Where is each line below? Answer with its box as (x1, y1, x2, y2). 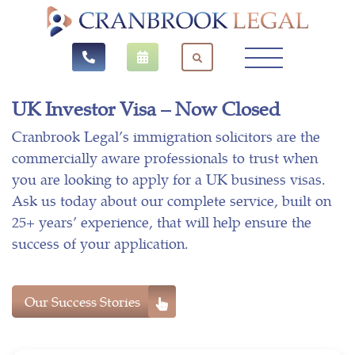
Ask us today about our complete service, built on (12, 189, 331, 210)
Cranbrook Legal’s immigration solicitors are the (12, 125, 320, 146)
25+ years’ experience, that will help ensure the (12, 211, 311, 231)
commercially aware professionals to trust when (12, 147, 318, 167)
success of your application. (12, 232, 189, 253)
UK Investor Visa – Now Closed (12, 94, 281, 121)
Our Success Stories (25, 291, 140, 311)
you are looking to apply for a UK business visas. (12, 168, 326, 189)
